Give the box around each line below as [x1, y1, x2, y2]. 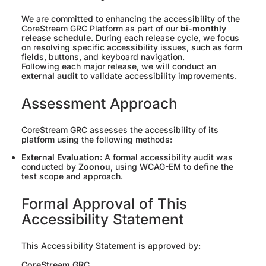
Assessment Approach [21, 94, 178, 112]
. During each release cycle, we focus [91, 33, 239, 43]
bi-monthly [180, 23, 226, 34]
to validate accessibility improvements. [78, 71, 237, 81]
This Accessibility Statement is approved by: [21, 240, 201, 251]
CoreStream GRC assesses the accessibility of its [21, 125, 218, 135]
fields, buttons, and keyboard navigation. [21, 52, 185, 62]
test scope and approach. [21, 171, 123, 182]
